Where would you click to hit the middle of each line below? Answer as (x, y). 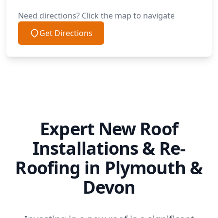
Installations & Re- (109, 148)
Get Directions (66, 33)
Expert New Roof (109, 129)
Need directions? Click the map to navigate (96, 16)
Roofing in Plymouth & (109, 168)
